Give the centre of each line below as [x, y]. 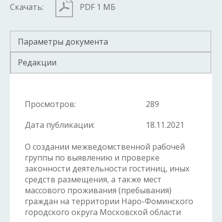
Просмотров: [50, 104]
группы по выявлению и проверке [92, 158]
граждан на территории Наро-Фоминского [109, 201]
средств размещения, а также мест [93, 180]
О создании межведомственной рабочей [105, 147]
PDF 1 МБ [98, 7]
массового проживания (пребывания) [98, 191]
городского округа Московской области [103, 212]
